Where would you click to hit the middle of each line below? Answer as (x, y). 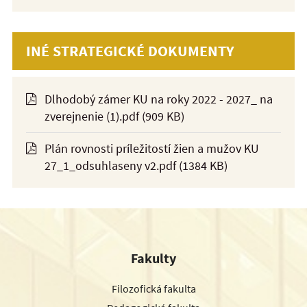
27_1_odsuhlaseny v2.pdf (110, 166)
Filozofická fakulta (153, 289)
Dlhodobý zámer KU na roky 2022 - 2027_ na (159, 99)
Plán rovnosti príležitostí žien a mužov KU (152, 149)
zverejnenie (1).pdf (92, 116)
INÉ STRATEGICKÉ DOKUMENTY (130, 50)
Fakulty (153, 258)
